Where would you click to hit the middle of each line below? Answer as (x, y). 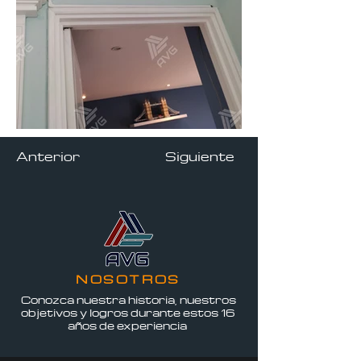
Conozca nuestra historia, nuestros (128, 299)
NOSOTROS (128, 279)
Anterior (48, 156)
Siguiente (200, 156)
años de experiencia (128, 325)
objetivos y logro (71, 312)
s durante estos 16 (178, 312)
